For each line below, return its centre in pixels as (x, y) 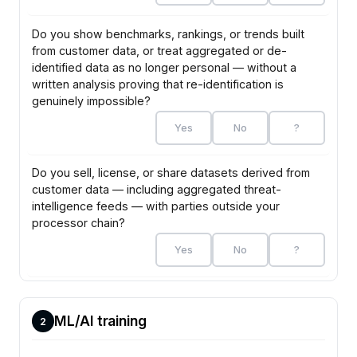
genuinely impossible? (92, 100)
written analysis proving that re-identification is (158, 84)
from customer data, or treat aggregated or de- (160, 50)
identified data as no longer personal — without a (165, 67)
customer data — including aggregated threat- (157, 190)
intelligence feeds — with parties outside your (156, 206)
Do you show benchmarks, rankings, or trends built (169, 33)
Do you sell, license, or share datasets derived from (171, 173)
